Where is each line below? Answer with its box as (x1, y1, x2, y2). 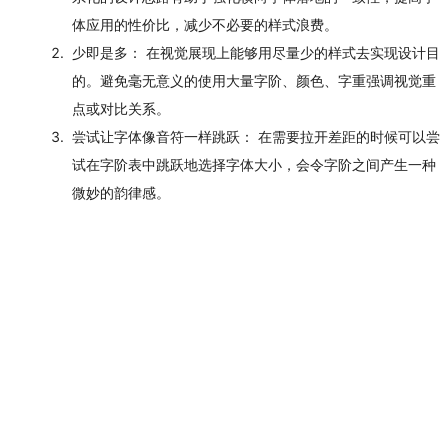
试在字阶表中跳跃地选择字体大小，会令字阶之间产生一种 (72, 156, 436, 174)
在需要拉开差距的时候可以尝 (254, 128, 440, 146)
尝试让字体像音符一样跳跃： (72, 128, 254, 146)
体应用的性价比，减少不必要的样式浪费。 (72, 16, 338, 34)
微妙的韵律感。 (72, 184, 170, 202)
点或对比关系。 (72, 100, 170, 118)
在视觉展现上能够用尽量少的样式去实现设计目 (142, 44, 440, 62)
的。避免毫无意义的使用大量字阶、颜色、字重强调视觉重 (72, 72, 436, 90)
